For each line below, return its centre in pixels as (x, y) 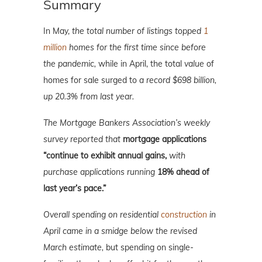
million (55, 48)
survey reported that (83, 139)
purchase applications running (100, 172)
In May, (58, 31)
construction (184, 215)
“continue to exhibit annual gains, (105, 156)
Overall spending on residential (102, 215)
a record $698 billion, (178, 80)
